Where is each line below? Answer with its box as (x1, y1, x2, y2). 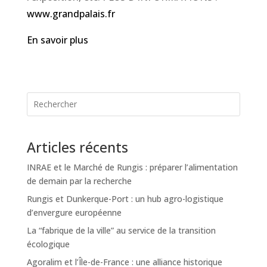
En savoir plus (26, 33, 88, 46)
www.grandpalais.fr (26, 7, 115, 20)
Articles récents (26, 137, 128, 157)
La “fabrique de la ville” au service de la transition (26, 224, 216, 236)
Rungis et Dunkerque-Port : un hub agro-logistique (26, 193, 223, 204)
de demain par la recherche (26, 175, 132, 187)
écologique (26, 238, 70, 250)
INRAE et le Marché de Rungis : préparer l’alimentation (26, 161, 238, 173)
